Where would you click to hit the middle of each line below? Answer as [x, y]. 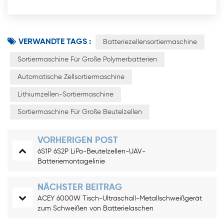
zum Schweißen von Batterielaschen [95, 208]
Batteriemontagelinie [71, 161]
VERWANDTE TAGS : [55, 42]
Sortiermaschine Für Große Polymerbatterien [87, 59]
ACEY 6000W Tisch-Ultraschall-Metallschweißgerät [120, 198]
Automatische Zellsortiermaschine [71, 77]
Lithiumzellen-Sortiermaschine [65, 94]
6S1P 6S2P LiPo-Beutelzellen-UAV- [91, 151]
